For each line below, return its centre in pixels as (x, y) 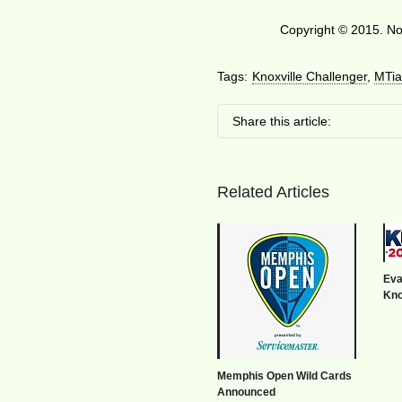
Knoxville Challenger (310, 76)
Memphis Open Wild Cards (285, 376)
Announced (247, 392)
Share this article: (282, 121)
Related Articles (274, 192)
